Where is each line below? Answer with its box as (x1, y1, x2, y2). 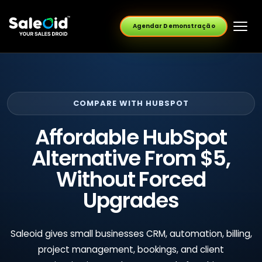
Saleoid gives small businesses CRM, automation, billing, (10, 227, 252, 240)
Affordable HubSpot (35, 123, 227, 151)
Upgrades (83, 186, 179, 215)
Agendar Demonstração (132, 22, 215, 31)
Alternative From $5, (32, 144, 230, 173)
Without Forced (56, 165, 206, 194)
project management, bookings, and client (38, 243, 224, 256)
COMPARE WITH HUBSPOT (73, 98, 189, 109)
